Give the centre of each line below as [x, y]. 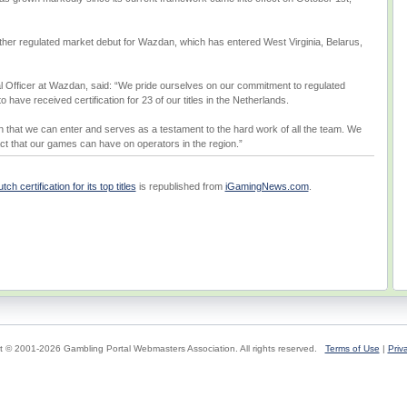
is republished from [180, 186]
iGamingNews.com [267, 186]
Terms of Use [352, 348]
